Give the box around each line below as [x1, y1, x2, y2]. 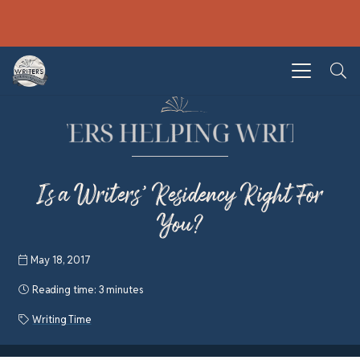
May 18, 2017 [31, 252, 91, 267]
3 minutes [98, 282, 144, 297]
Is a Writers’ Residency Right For [36, 174, 324, 215]
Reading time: [31, 282, 99, 297]
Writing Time [32, 312, 92, 326]
